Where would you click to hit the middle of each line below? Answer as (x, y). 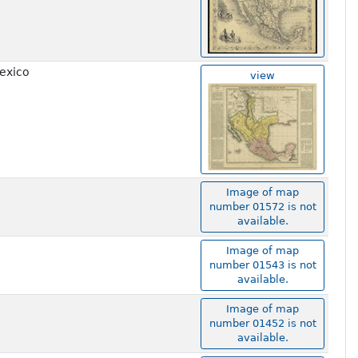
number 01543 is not (263, 265)
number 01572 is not (263, 207)
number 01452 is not (263, 324)
